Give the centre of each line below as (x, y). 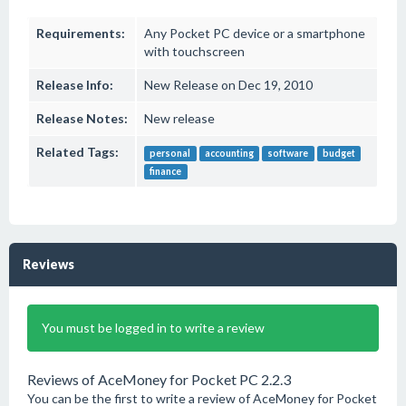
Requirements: (81, 33)
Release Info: (75, 85)
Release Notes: (82, 118)
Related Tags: (77, 152)
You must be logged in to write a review (153, 328)
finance (166, 171)
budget (339, 153)
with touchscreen (194, 51)
